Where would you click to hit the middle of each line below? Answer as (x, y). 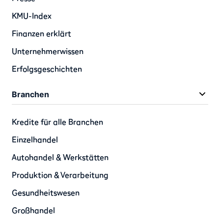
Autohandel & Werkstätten (60, 157)
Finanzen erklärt (41, 34)
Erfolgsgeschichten (47, 69)
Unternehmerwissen (48, 51)
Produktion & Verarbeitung (60, 175)
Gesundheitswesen (46, 193)
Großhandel (33, 210)
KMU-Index (32, 16)
